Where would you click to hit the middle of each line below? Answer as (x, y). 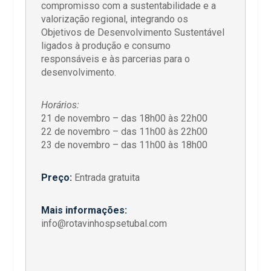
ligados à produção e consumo (106, 45)
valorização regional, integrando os (115, 19)
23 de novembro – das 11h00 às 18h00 (125, 145)
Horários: (60, 105)
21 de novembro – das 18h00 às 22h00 (125, 118)
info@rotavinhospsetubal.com (104, 223)
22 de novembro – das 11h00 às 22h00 (125, 131)
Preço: (57, 177)
